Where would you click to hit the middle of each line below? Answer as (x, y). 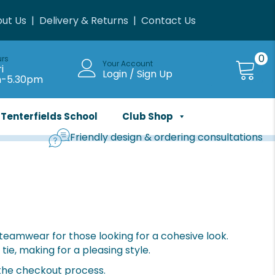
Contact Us (168, 20)
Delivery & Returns (83, 20)
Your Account (127, 64)
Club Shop (147, 116)
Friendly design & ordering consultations (166, 137)
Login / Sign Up (137, 74)
